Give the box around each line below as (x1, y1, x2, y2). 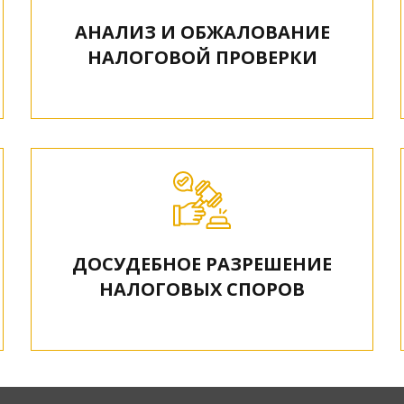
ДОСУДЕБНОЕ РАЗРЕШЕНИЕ (72, 252, 332, 276)
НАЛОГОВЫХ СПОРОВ (99, 277, 305, 301)
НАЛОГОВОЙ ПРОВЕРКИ (87, 45, 317, 69)
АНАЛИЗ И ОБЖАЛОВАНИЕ (74, 20, 330, 44)
